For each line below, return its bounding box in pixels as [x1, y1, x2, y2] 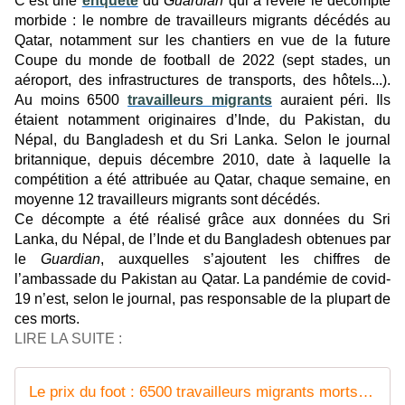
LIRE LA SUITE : [14, 331, 122, 347]
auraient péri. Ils [271, 92, 391, 108]
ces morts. [14, 311, 80, 327]
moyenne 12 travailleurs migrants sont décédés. [14, 192, 320, 208]
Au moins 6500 [14, 92, 128, 108]
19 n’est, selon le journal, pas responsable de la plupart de [14, 291, 391, 307]
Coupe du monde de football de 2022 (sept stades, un [14, 52, 391, 69]
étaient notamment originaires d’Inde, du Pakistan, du [14, 112, 391, 128]
